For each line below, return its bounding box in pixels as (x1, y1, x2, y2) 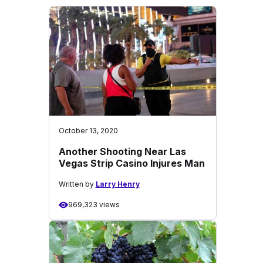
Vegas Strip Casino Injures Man (58, 157, 205, 169)
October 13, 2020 (58, 126, 118, 135)
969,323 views (68, 200, 120, 209)
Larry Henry (95, 180, 140, 188)
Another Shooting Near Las (58, 146, 186, 157)
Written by (58, 180, 96, 188)
